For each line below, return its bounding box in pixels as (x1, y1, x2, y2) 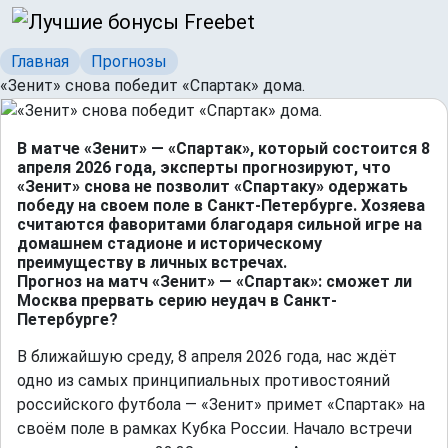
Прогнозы (91, 51, 167, 71)
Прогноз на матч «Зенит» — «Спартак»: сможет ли (17, 272, 412, 292)
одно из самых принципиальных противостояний (17, 371, 390, 391)
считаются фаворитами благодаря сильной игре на (17, 215, 422, 235)
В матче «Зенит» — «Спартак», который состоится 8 (17, 139, 430, 159)
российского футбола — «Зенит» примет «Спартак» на (17, 395, 425, 415)
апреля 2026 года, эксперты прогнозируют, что (17, 158, 391, 178)
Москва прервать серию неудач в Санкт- (17, 291, 337, 311)
